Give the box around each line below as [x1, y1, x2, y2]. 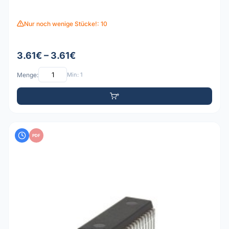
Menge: [17, 71, 38, 79]
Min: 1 [67, 71, 82, 78]
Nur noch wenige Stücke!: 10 [24, 19, 107, 28]
